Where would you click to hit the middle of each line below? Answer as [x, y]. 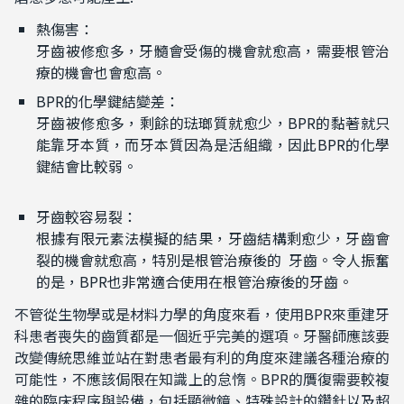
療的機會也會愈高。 [103, 72]
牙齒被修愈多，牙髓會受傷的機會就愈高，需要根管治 [213, 50]
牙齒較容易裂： [87, 216]
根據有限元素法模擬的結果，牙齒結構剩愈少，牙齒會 [213, 238]
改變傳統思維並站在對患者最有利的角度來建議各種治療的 [202, 357]
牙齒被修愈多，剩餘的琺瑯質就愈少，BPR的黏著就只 [213, 122]
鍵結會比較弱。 [87, 165]
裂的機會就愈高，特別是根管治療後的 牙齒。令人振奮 [213, 259]
